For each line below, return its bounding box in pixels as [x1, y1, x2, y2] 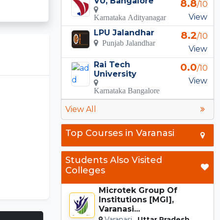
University [94, 69, 137, 79]
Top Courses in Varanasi [65, 127, 174, 138]
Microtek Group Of [99, 185, 177, 195]
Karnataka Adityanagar [94, 13, 166, 21]
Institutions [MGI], [99, 194, 174, 204]
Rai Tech [94, 59, 131, 69]
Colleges [65, 165, 105, 176]
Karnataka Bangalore [94, 86, 160, 94]
